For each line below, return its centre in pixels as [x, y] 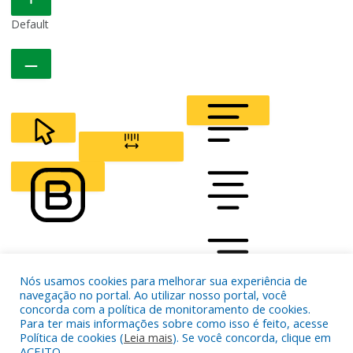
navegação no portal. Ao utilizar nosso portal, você [153, 295]
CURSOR [44, 177]
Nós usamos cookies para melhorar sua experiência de [163, 281]
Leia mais [148, 337]
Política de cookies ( [72, 337]
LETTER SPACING [132, 177]
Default [30, 24]
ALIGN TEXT [228, 312]
